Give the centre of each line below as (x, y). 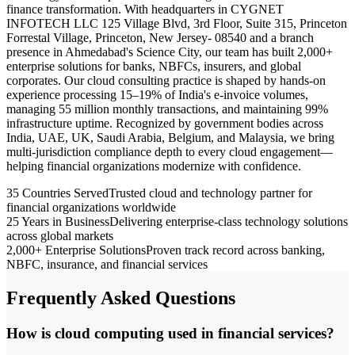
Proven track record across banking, (235, 250)
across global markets (60, 235)
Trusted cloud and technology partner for (210, 193)
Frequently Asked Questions (121, 298)
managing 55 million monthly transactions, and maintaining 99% (167, 109)
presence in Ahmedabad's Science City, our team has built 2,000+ (170, 52)
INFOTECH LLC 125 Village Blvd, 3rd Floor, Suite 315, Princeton (177, 23)
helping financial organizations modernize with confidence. (154, 166)
